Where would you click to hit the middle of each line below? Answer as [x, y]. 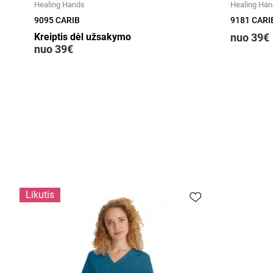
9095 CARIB [57, 20]
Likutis [40, 195]
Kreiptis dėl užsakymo [83, 37]
